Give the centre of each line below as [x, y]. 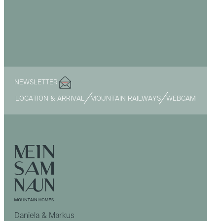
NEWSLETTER [36, 82]
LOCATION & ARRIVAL [50, 98]
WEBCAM [181, 98]
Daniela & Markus [44, 215]
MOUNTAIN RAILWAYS [125, 98]
